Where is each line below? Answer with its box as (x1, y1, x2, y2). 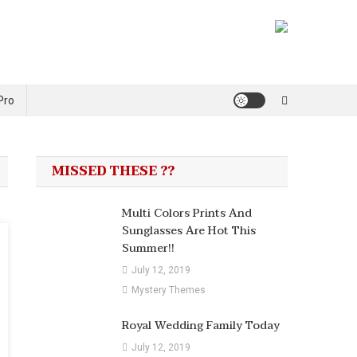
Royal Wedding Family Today (121, 316, 280, 335)
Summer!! (121, 238, 175, 257)
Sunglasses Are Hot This (121, 221, 256, 240)
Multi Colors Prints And (121, 203, 252, 222)
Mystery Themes (131, 284, 206, 296)
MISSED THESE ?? (52, 159, 175, 182)
